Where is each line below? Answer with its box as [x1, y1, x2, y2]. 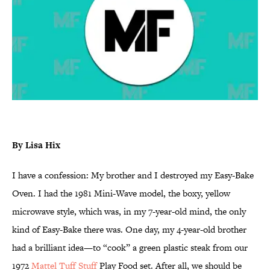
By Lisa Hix [12, 139, 60, 152]
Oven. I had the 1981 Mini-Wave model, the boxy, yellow [12, 187, 230, 200]
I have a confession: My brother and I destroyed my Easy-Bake [12, 169, 254, 182]
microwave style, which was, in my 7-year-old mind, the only [12, 205, 246, 218]
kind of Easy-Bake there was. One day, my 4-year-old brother [12, 223, 246, 236]
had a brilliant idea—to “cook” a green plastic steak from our [12, 241, 248, 254]
